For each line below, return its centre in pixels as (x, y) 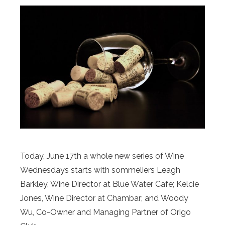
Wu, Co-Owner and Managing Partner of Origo (105, 212)
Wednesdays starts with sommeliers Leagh (100, 170)
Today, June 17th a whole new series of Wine (102, 156)
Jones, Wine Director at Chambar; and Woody (104, 198)
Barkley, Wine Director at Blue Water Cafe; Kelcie (109, 184)
